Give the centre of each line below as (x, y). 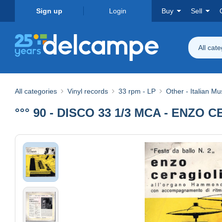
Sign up (49, 11)
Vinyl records (88, 91)
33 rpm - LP (137, 91)
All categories (36, 91)
